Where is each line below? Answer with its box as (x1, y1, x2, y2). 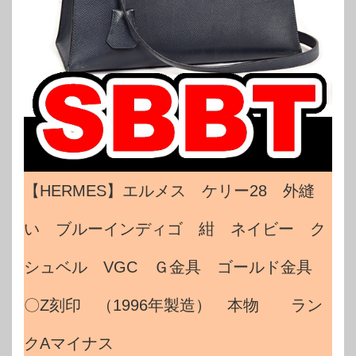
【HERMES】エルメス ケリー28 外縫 (24, 182, 315, 200)
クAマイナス (24, 335, 114, 353)
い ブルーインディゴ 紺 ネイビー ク (24, 220, 326, 238)
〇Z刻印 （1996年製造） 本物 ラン (24, 296, 323, 315)
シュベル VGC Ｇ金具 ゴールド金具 (24, 258, 328, 277)
